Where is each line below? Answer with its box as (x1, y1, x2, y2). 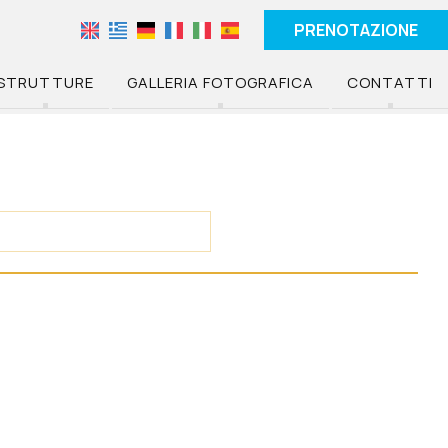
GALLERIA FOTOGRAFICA (127, 72, 314, 93)
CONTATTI (347, 72, 433, 93)
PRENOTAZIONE (294, 19, 418, 41)
